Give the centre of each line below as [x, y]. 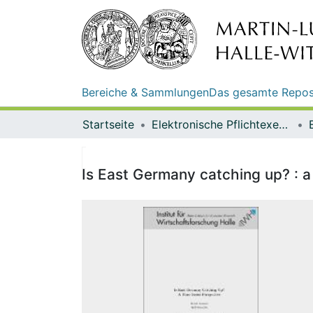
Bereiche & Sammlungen [145, 92]
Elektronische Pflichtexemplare [283, 124]
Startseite [108, 124]
